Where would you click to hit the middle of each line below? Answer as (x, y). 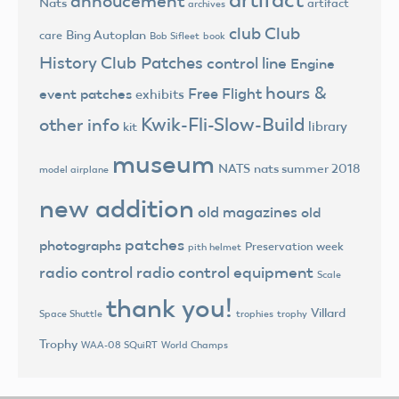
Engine (313, 63)
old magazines (248, 212)
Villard (328, 313)
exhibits (160, 94)
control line (247, 63)
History (68, 62)
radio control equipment (225, 272)
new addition (117, 208)
